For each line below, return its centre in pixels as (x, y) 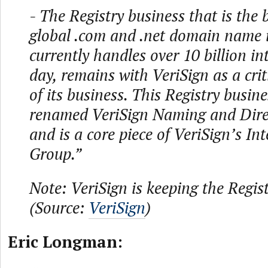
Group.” (55, 154)
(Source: (59, 208)
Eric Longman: (65, 242)
